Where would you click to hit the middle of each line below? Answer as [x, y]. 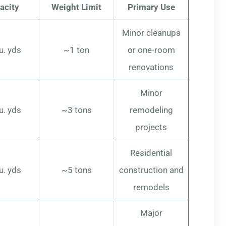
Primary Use [151, 7]
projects [151, 127]
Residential [151, 153]
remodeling [151, 110]
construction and [151, 170]
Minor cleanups [151, 33]
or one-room [151, 50]
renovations [151, 67]
